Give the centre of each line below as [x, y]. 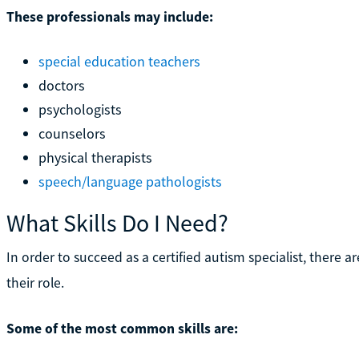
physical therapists [95, 157]
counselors [72, 133]
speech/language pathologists [130, 181]
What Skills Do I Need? [117, 222]
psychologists [80, 109]
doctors [61, 85]
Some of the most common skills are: [122, 328]
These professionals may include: [109, 16]
